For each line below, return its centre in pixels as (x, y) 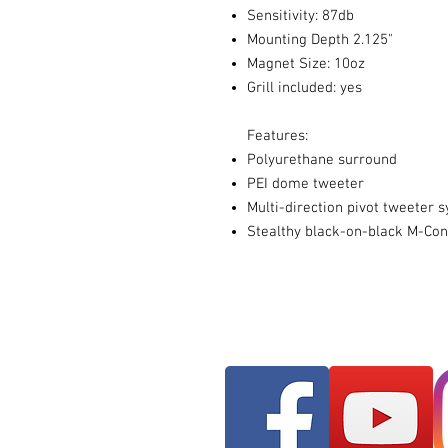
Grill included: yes (304, 88)
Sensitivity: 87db (300, 16)
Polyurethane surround (322, 160)
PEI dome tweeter (305, 184)
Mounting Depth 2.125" (320, 40)
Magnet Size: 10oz (306, 64)
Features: (279, 136)
